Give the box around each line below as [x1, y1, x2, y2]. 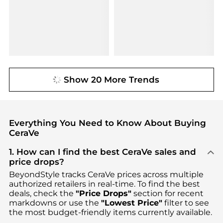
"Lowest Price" [101, 198, 162, 208]
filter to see [162, 198, 209, 208]
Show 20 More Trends [64, 74, 159, 85]
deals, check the [8, 189, 76, 199]
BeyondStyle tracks [8, 170, 88, 180]
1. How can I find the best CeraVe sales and [8, 147, 196, 157]
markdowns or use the [8, 198, 101, 208]
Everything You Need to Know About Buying [8, 118, 206, 128]
